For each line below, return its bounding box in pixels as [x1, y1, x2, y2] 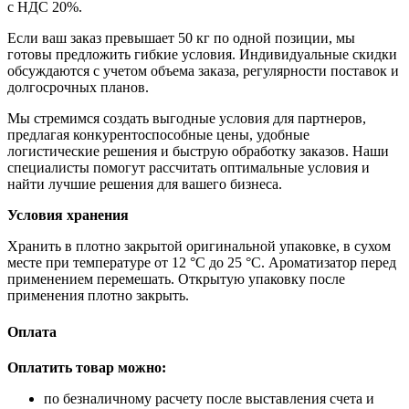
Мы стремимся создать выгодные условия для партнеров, [7, 110, 366, 127]
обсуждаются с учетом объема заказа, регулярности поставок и [7, 63, 399, 79]
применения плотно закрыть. [7, 288, 189, 304]
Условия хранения [7, 207, 129, 224]
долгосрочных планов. [7, 79, 149, 96]
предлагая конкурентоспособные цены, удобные [7, 127, 309, 143]
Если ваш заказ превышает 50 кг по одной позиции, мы [7, 30, 355, 47]
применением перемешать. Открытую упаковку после [7, 271, 345, 288]
